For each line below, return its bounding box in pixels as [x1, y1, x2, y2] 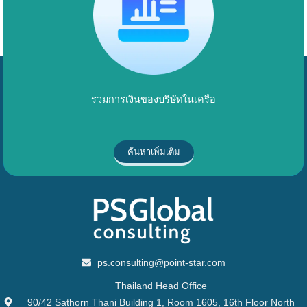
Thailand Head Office [115, 280, 208, 291]
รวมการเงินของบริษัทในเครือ [91, 94, 216, 105]
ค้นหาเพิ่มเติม [127, 147, 180, 157]
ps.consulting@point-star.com [97, 256, 225, 268]
